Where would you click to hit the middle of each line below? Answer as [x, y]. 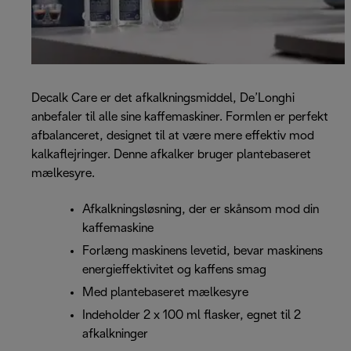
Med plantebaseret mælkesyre [165, 293]
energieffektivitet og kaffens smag [174, 270]
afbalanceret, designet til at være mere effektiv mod [173, 136]
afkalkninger [115, 335]
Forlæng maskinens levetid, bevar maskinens [203, 251]
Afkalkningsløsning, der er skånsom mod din [201, 210]
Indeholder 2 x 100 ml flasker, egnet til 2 [192, 316]
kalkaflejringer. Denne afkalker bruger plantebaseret [171, 155]
